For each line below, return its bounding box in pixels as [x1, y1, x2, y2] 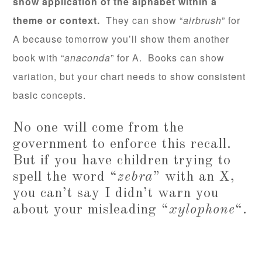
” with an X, [153, 170, 236, 185]
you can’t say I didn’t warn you [13, 187, 219, 201]
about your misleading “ [13, 203, 170, 218]
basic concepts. [13, 88, 87, 102]
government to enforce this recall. [13, 137, 237, 152]
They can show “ [100, 13, 184, 27]
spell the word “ [13, 170, 118, 185]
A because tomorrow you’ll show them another [13, 32, 230, 46]
